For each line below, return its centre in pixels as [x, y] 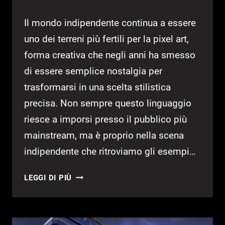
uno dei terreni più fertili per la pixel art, [106, 39]
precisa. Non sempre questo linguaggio [108, 103]
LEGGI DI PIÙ [48, 178]
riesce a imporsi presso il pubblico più [105, 120]
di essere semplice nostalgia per [93, 71]
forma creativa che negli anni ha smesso [110, 55]
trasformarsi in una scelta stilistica [97, 87]
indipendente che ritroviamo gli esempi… [110, 152]
